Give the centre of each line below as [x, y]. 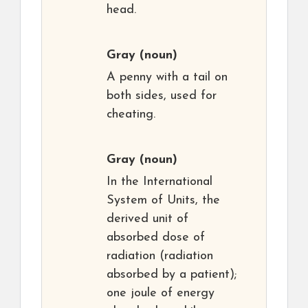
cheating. [131, 114]
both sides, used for [162, 96]
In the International [159, 182]
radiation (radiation [160, 256]
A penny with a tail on [167, 77]
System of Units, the [163, 200]
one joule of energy [161, 293]
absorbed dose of [156, 238]
